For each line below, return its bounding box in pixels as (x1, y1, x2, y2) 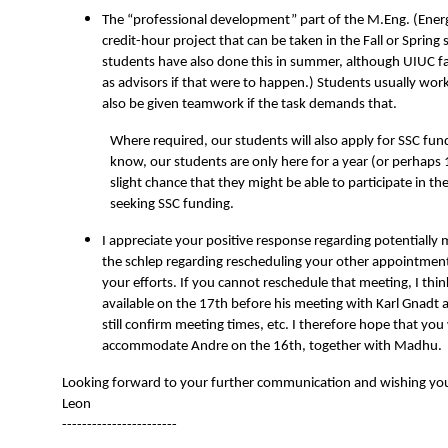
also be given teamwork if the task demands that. (102, 97, 397, 113)
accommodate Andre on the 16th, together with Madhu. (102, 339, 442, 355)
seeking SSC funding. (110, 197, 234, 213)
